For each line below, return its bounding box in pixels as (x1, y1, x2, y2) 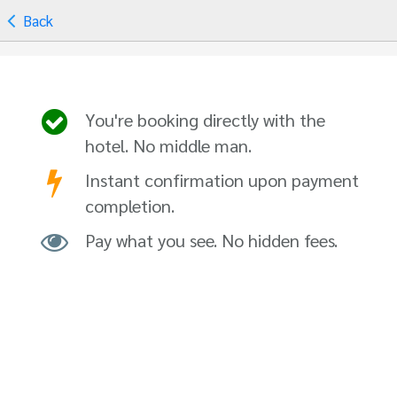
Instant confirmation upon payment (85, 167, 359, 191)
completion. (85, 193, 175, 217)
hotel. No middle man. (85, 133, 252, 157)
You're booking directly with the (85, 107, 325, 131)
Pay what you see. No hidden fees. (85, 228, 338, 252)
